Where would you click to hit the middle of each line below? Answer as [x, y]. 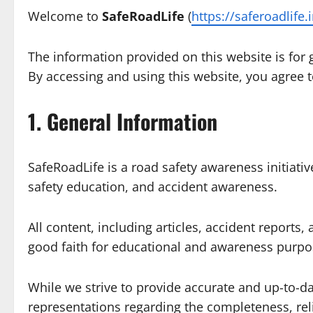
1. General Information [123, 121]
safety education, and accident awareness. [153, 187]
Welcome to [65, 16]
